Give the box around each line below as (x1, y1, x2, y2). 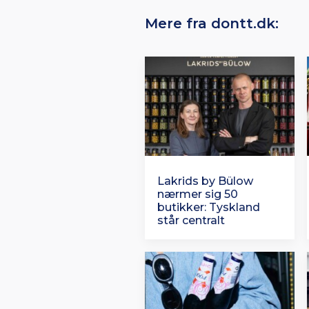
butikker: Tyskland (157, 200, 260, 214)
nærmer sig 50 (157, 187, 238, 201)
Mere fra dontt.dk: (145, 15, 279, 32)
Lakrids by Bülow (157, 174, 253, 188)
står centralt (157, 213, 225, 227)
